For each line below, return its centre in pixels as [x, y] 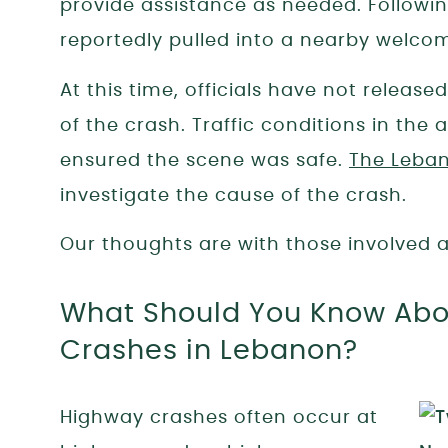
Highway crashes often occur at [219, 418]
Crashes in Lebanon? [209, 351]
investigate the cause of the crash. [236, 195]
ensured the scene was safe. [204, 160]
